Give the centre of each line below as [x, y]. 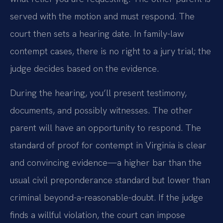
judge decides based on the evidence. [84, 68]
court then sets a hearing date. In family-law [97, 33]
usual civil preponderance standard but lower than [110, 180]
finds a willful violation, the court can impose [98, 215]
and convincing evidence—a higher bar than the [106, 163]
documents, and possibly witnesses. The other [101, 111]
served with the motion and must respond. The [102, 16]
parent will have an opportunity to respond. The [106, 128]
